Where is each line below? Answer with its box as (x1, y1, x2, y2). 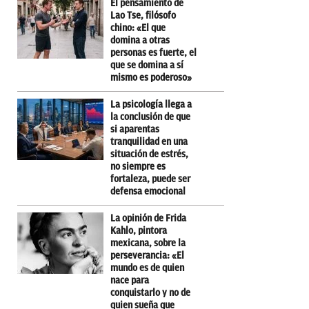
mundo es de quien (110, 262, 184, 273)
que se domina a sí (110, 59, 183, 70)
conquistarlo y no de (110, 287, 190, 298)
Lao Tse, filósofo (110, 10, 176, 21)
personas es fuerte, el (110, 47, 197, 58)
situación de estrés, (110, 148, 188, 159)
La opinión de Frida (110, 212, 186, 223)
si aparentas (110, 123, 159, 134)
